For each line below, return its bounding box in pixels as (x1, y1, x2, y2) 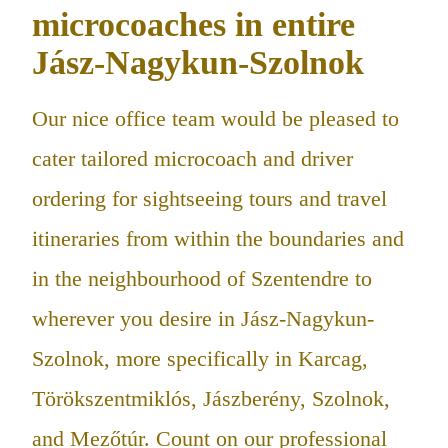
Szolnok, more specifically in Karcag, (32, 345, 368, 371)
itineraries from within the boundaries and (32, 225, 404, 251)
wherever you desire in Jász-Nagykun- (32, 305, 374, 331)
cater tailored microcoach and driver (32, 145, 353, 171)
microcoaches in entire (32, 6, 355, 44)
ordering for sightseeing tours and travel (32, 185, 387, 211)
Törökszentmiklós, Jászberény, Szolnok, (32, 385, 390, 411)
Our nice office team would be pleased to (32, 105, 399, 131)
